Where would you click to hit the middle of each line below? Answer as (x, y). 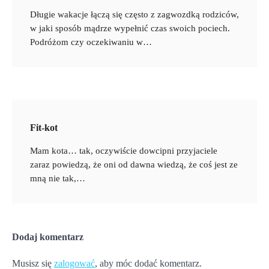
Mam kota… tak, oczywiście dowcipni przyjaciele (124, 151)
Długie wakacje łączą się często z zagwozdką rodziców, (134, 15)
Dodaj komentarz (48, 237)
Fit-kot (44, 128)
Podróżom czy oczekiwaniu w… (91, 42)
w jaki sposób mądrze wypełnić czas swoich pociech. (130, 29)
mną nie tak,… (58, 179)
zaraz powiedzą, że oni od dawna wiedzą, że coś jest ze (134, 165)
